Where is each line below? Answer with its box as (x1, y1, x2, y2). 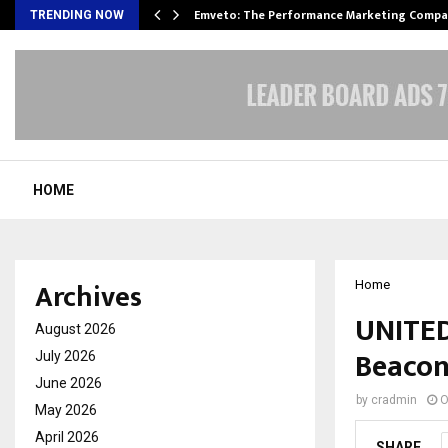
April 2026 (35, 429, 99, 445)
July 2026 (35, 348, 96, 364)
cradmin (371, 393, 417, 407)
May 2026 (35, 402, 97, 418)
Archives (35, 274, 142, 321)
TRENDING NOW (30, 8, 124, 22)
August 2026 (35, 321, 116, 337)
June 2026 (35, 375, 102, 391)
